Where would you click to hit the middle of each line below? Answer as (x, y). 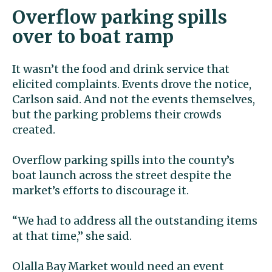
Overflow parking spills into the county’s (123, 160)
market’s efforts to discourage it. (100, 191)
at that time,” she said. (72, 236)
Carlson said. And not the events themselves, (134, 100)
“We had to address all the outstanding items (135, 221)
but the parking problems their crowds (117, 115)
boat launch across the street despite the (122, 175)
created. (34, 130)
